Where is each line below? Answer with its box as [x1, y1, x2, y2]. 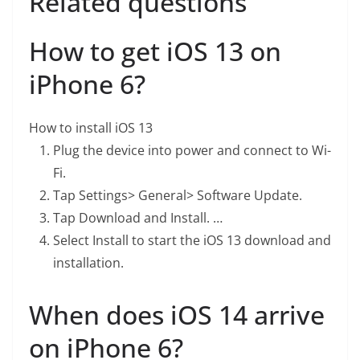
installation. [53, 254, 124, 272]
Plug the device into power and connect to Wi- [53, 141, 331, 159]
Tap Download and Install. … [53, 209, 223, 227]
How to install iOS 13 [29, 119, 153, 137]
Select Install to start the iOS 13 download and [53, 231, 331, 249]
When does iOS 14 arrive [29, 297, 325, 332]
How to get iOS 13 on [29, 34, 281, 68]
